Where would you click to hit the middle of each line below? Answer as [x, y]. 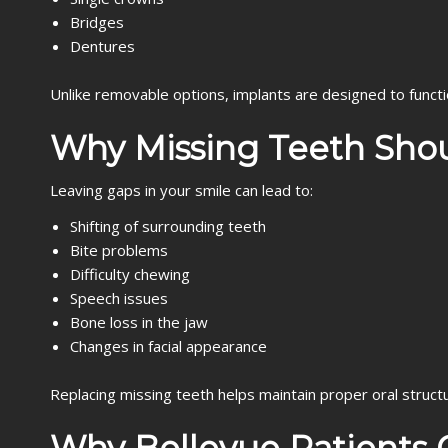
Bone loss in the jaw [139, 322]
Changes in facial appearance [168, 346]
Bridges [97, 22]
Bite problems [119, 250]
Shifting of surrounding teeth [168, 226]
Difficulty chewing [130, 274]
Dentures [102, 46]
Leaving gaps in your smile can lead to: [181, 190]
